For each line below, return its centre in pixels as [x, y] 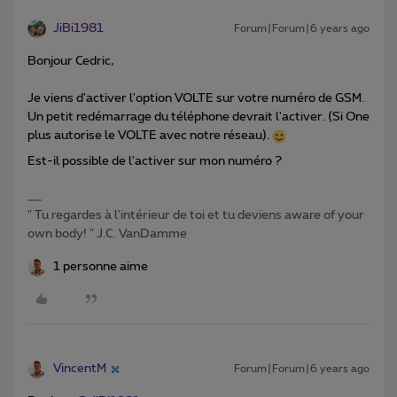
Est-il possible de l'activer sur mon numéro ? [155, 162]
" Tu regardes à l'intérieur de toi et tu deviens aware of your [196, 216]
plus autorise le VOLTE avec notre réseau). [150, 136]
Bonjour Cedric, [70, 62]
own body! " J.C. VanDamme [107, 234]
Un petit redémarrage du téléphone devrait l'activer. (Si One [198, 117]
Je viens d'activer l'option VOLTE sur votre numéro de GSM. [196, 99]
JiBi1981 [78, 29]
